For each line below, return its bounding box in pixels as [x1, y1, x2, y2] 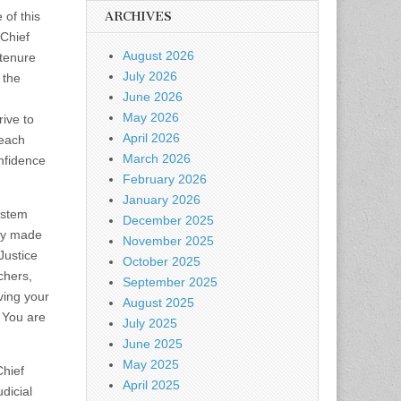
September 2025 [123, 275, 218, 289]
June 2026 [123, 90, 183, 104]
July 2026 [123, 69, 177, 83]
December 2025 [123, 213, 214, 227]
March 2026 [123, 151, 191, 166]
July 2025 [123, 316, 177, 330]
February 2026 [123, 172, 207, 186]
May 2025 [123, 357, 179, 371]
